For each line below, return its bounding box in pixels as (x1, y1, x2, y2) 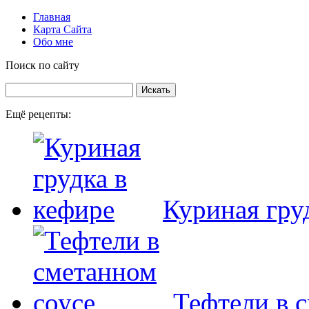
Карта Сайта (33, 23, 92, 35)
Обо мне (33, 36, 73, 48)
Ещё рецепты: (6, 108, 71, 120)
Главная (33, 11, 70, 23)
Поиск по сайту (6, 59, 79, 71)
